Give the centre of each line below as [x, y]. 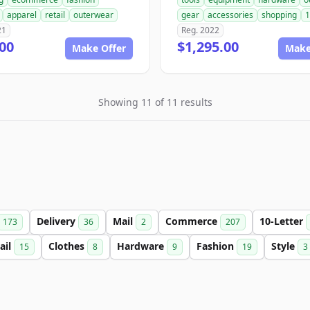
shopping [279, 15]
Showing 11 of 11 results [155, 102]
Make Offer [99, 48]
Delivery [57, 221]
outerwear [93, 15]
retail [55, 15]
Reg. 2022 [200, 30]
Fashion [217, 246]
